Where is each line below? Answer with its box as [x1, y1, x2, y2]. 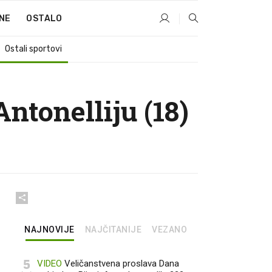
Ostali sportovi [5, 44, 62, 54]
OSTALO [26, 13, 63, 24]
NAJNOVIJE [24, 225, 75, 234]
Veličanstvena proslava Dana [62, 258, 179, 269]
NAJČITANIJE [84, 225, 141, 234]
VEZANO [152, 225, 187, 234]
